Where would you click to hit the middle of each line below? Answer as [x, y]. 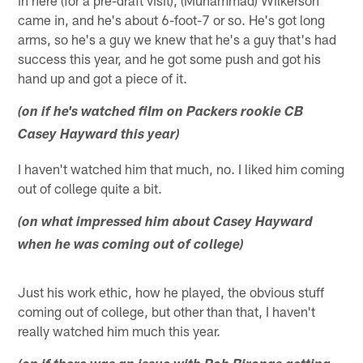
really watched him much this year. [120, 331]
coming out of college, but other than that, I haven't [167, 312]
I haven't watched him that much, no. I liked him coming [181, 169]
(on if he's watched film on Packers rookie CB [161, 113]
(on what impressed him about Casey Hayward [166, 224]
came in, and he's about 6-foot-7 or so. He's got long [172, 20]
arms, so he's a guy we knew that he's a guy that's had [177, 39]
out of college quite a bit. [90, 188]
